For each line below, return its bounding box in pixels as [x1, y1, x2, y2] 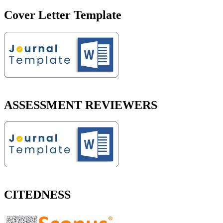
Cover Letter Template [4, 8, 121, 21]
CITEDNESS [4, 188, 71, 202]
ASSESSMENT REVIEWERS [4, 98, 157, 111]
